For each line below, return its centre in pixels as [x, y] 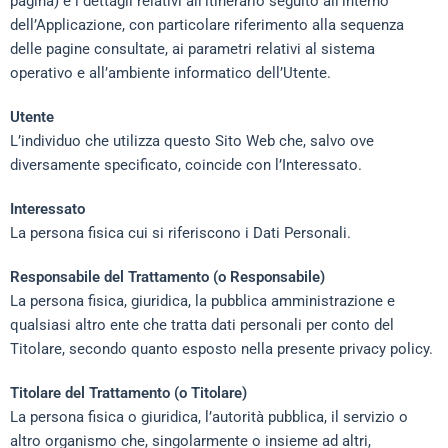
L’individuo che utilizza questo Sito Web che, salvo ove [192, 141]
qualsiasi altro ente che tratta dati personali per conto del [202, 325]
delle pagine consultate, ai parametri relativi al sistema [192, 49]
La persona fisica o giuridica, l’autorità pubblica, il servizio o [209, 417]
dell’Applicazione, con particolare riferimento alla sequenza [207, 25]
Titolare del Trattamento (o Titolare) [128, 393]
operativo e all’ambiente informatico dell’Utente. [170, 73]
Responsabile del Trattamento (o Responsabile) [167, 277]
